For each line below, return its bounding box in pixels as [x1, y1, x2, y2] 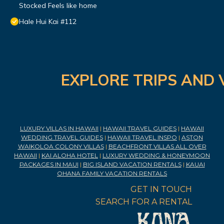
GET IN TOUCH [130, 184, 192, 194]
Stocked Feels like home [19, 1, 97, 10]
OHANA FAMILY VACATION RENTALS [57, 169, 167, 177]
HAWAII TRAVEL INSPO [107, 133, 177, 141]
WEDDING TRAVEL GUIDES [21, 133, 103, 141]
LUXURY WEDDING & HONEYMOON [102, 151, 210, 159]
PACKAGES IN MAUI [19, 160, 78, 168]
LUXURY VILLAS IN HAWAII [20, 124, 98, 132]
